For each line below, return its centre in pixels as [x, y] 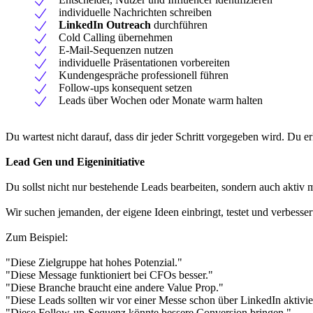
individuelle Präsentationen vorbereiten [144, 62]
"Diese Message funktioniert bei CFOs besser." [109, 275]
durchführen [179, 24]
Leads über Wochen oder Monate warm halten [161, 100]
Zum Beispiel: [37, 237]
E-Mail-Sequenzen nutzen [116, 50]
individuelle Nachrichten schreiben [135, 12]
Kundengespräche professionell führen [144, 75]
